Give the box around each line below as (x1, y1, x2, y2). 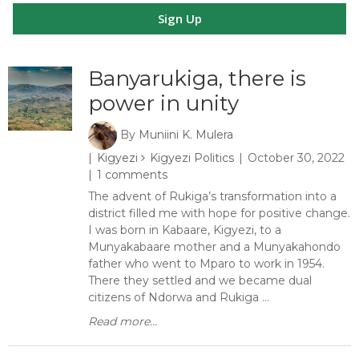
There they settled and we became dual (88, 273, 312, 288)
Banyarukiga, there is (88, 66, 306, 91)
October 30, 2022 (248, 151, 345, 165)
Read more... (88, 314, 157, 329)
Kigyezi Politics (150, 151, 234, 165)
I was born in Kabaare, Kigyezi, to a (88, 223, 281, 237)
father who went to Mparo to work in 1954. (88, 256, 325, 271)
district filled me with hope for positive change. (88, 206, 350, 220)
